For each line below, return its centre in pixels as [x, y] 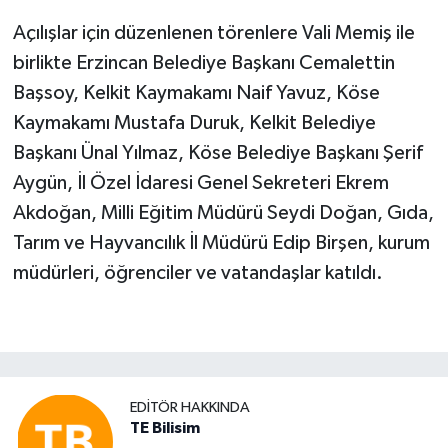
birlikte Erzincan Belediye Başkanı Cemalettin [203, 63]
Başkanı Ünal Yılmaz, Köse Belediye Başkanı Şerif [217, 153]
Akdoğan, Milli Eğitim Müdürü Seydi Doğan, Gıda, [223, 213]
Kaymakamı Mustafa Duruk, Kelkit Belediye [194, 123]
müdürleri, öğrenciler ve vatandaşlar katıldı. [197, 273]
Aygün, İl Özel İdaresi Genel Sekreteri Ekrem [200, 183]
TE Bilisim [165, 427]
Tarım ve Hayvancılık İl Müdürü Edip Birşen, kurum [221, 243]
